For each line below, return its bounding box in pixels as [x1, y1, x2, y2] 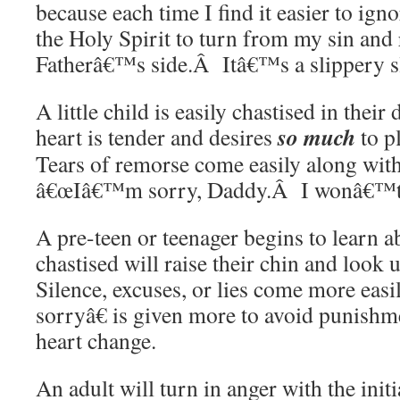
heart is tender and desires [36, 121, 278, 152]
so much [278, 121, 355, 153]
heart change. [36, 325, 156, 355]
